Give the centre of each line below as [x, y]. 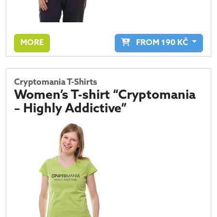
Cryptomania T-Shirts [56, 82]
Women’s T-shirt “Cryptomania [105, 95]
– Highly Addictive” [70, 109]
